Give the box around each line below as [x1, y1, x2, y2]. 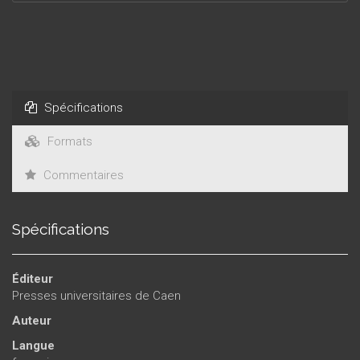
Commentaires [40, 167, 124, 182]
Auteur [12, 313, 51, 328]
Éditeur [12, 271, 53, 286]
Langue [12, 337, 55, 353]
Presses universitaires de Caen [12, 288, 181, 303]
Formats [44, 133, 92, 149]
